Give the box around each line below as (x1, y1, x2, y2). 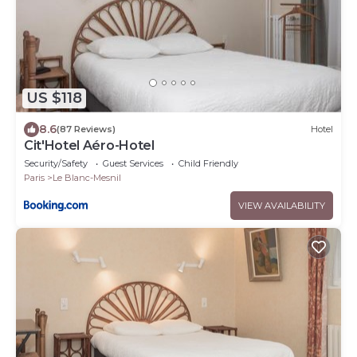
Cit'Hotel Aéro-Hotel (24, 137, 155, 153)
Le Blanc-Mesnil (53, 171, 121, 183)
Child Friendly (178, 157, 238, 169)
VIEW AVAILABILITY (238, 199, 325, 211)
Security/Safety (24, 157, 88, 169)
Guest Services (103, 157, 163, 169)
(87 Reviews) (57, 124, 116, 135)
